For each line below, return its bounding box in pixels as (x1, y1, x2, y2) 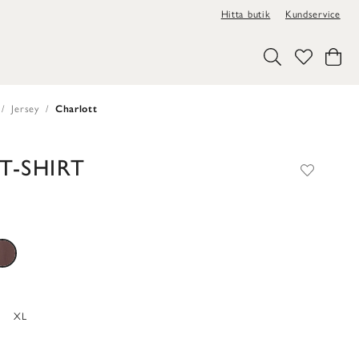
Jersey (11, 103, 39, 115)
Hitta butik (220, 8, 271, 20)
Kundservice (284, 8, 341, 20)
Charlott (54, 103, 98, 115)
